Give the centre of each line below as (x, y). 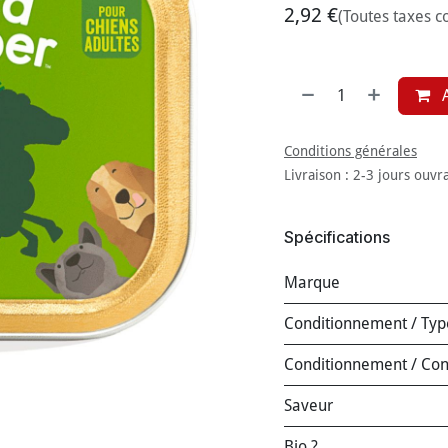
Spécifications (337, 236)
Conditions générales (350, 151)
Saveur (308, 405)
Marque (312, 282)
